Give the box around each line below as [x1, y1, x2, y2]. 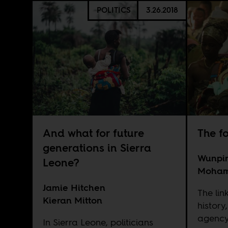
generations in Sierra [42, 140, 151, 156]
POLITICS [96, 5, 131, 15]
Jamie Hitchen [42, 181, 105, 194]
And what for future [42, 126, 144, 141]
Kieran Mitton [42, 193, 102, 207]
